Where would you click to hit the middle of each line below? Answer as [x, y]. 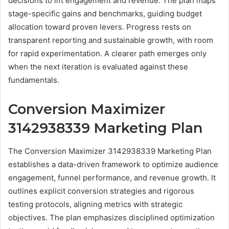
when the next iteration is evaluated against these [98, 67]
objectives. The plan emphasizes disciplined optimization [111, 217]
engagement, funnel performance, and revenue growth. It [112, 177]
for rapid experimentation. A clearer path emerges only [107, 53]
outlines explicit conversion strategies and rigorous [101, 191]
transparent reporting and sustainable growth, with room [111, 40]
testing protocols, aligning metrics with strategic [95, 204]
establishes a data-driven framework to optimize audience [113, 164]
